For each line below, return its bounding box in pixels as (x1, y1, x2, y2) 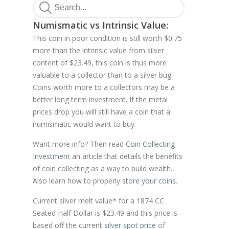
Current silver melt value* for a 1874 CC (33, 196, 164, 205)
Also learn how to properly (33, 176, 122, 186)
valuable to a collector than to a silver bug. (33, 70, 173, 80)
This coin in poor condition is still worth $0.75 (33, 33, 182, 43)
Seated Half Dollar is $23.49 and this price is (33, 208, 177, 218)
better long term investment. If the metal (33, 95, 168, 104)
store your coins (122, 176, 176, 186)
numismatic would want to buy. (33, 119, 136, 129)
